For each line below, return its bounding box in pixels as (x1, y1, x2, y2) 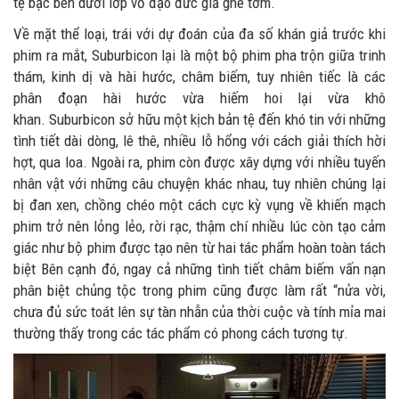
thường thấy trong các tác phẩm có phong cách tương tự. (13, 323, 348, 342)
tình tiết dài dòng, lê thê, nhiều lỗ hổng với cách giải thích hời (13, 131, 386, 150)
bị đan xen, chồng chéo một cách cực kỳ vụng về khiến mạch (13, 195, 386, 214)
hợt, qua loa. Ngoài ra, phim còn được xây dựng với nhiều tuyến (13, 152, 386, 171)
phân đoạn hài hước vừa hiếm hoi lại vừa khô (13, 88, 386, 107)
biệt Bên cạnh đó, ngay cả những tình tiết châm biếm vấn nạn (13, 259, 386, 278)
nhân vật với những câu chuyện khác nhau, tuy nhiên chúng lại (13, 174, 386, 192)
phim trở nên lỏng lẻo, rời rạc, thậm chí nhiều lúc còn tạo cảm (13, 216, 386, 235)
